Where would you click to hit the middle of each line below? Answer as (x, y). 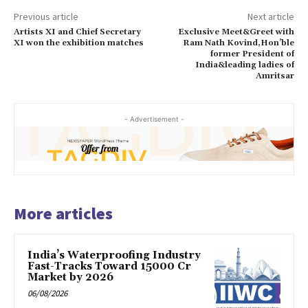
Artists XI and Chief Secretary (77, 32)
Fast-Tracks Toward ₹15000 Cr (109, 267)
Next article (271, 16)
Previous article (46, 16)
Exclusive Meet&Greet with (236, 32)
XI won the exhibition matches (79, 43)
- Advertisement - (154, 119)
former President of (252, 54)
